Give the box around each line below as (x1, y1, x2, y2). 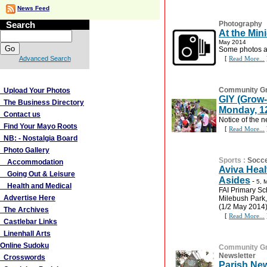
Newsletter (219, 252, 256, 260)
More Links (6, 73, 52, 83)
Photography (219, 20, 262, 28)
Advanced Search (18, 55, 71, 62)
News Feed (17, 5, 49, 11)
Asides (219, 175, 250, 185)
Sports (219, 156, 241, 164)
